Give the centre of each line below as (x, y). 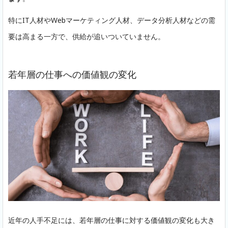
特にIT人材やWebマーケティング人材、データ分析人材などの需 (112, 20)
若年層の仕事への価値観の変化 (72, 74)
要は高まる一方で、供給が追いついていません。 (87, 36)
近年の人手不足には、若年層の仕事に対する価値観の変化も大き (111, 220)
